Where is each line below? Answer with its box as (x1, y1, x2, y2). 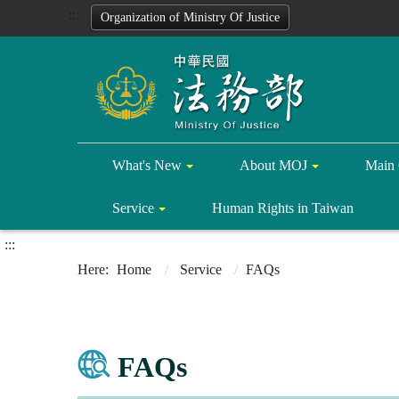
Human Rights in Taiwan (212, 199, 354, 216)
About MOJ (240, 157, 307, 173)
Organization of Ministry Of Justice (101, 11, 280, 24)
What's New (112, 157, 182, 173)
